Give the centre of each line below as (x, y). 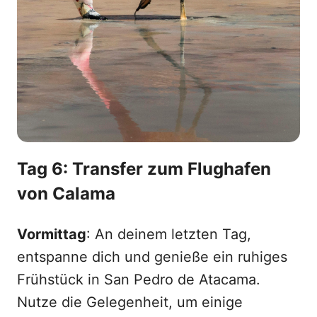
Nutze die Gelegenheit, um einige (130, 302)
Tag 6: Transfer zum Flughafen (144, 169)
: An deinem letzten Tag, (169, 235)
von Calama (66, 194)
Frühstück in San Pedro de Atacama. (139, 280)
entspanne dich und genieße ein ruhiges (152, 257)
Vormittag (52, 235)
